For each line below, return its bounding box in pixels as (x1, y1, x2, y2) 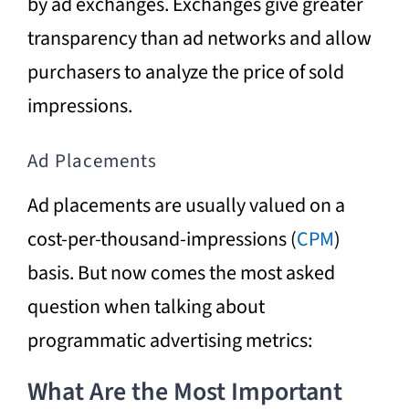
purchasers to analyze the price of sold (26, 57, 344, 87)
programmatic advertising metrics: (26, 326, 312, 356)
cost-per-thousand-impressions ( (26, 225, 297, 255)
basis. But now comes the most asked (26, 258, 335, 288)
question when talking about (26, 292, 265, 322)
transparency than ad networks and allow (26, 23, 372, 53)
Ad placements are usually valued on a (26, 191, 345, 221)
